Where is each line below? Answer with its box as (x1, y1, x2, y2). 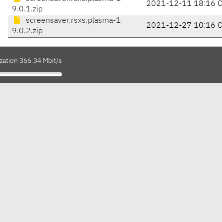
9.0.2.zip (12, 27, 43, 36)
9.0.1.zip (12, 5, 43, 14)
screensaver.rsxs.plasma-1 (24, 17, 121, 25)
